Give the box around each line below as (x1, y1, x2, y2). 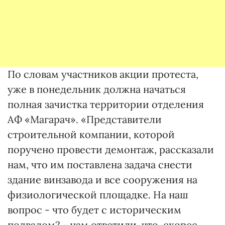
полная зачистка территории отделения (8, 98, 204, 110)
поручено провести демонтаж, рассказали (8, 143, 214, 156)
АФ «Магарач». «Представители (8, 113, 162, 126)
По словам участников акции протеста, (8, 68, 198, 80)
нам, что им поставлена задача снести (8, 158, 192, 171)
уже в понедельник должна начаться (8, 83, 186, 95)
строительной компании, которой (8, 128, 175, 141)
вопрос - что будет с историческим (8, 203, 181, 216)
